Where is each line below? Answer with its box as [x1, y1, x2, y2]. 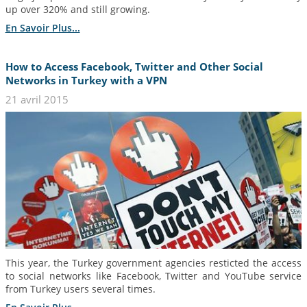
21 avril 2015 [5, 92, 69, 106]
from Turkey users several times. [5, 282, 156, 296]
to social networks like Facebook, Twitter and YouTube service [5, 269, 302, 283]
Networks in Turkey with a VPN [5, 73, 167, 88]
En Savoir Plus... [5, 21, 80, 34]
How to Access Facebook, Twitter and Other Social [5, 60, 263, 74]
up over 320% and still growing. [5, 3, 150, 16]
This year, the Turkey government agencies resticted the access [5, 256, 302, 270]
